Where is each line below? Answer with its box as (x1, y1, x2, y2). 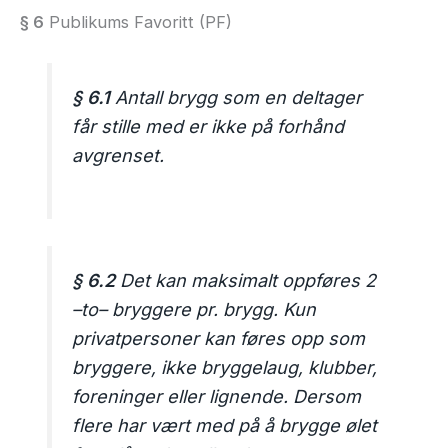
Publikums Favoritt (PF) (44, 12, 232, 32)
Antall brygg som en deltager (110, 87, 363, 109)
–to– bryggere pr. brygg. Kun (72, 299, 317, 321)
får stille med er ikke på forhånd (72, 116, 345, 138)
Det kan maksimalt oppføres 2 (115, 270, 377, 292)
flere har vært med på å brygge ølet (72, 415, 378, 437)
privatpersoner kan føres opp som (72, 328, 366, 350)
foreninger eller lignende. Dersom (72, 386, 362, 408)
